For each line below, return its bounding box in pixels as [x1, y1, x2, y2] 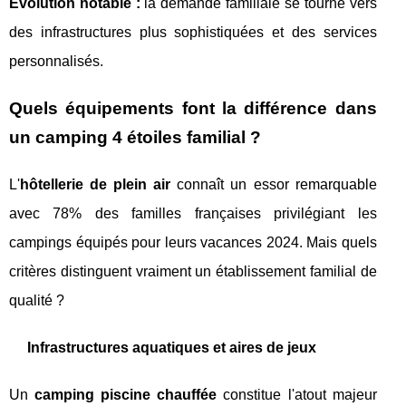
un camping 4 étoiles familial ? [9, 128, 261, 148]
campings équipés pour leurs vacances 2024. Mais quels [9, 235, 377, 251]
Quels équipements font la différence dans [9, 99, 377, 119]
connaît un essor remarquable [170, 177, 377, 193]
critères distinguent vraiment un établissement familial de [9, 264, 377, 280]
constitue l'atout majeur [217, 387, 377, 403]
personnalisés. [9, 53, 103, 70]
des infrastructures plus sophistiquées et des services [9, 24, 377, 41]
